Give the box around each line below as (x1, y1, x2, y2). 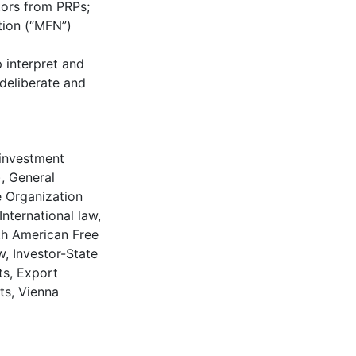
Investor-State (13, 246, 98, 261)
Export (17, 265, 58, 281)
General (9, 169, 55, 185)
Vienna (18, 284, 59, 300)
